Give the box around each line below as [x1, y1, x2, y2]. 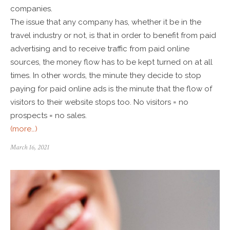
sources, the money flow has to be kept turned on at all [10, 57, 213, 67]
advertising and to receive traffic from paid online [10, 44, 189, 53]
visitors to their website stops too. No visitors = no [10, 97, 188, 107]
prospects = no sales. [10, 110, 87, 120]
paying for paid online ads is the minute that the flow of [10, 84, 212, 93]
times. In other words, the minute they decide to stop [10, 70, 201, 80]
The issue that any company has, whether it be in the [10, 17, 201, 27]
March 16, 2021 [10, 142, 49, 152]
